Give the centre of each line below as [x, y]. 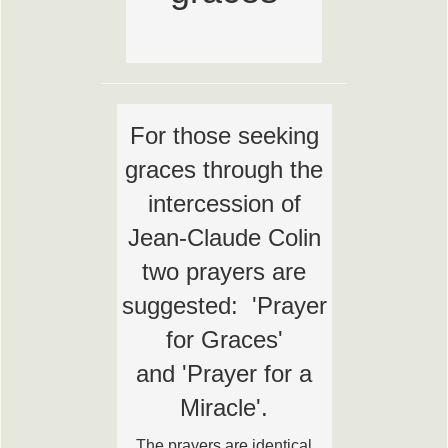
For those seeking [224, 135]
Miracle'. [224, 407]
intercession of [224, 203]
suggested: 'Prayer [224, 305]
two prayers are [224, 271]
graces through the [224, 169]
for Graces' [224, 339]
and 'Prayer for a [224, 373]
